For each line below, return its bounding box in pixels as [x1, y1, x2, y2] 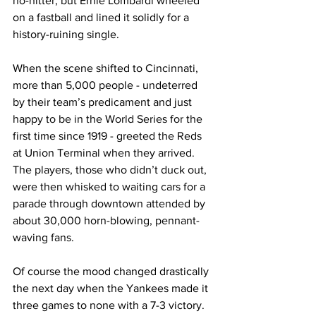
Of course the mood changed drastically [13, 265, 212, 277]
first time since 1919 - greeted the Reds [13, 130, 205, 142]
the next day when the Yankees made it [13, 282, 211, 294]
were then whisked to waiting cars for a [13, 181, 208, 193]
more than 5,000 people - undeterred [13, 79, 200, 91]
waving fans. [13, 231, 74, 243]
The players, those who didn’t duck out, [13, 164, 209, 176]
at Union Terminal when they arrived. [13, 147, 197, 159]
